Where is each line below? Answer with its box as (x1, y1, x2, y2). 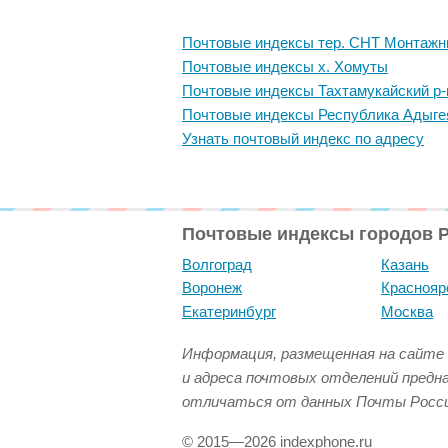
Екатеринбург (182, 302, 276, 320)
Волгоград (182, 256, 252, 274)
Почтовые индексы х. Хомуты (182, 58, 388, 76)
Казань (381, 256, 429, 274)
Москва (381, 302, 433, 320)
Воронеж (182, 279, 242, 297)
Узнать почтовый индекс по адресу (182, 130, 424, 148)
